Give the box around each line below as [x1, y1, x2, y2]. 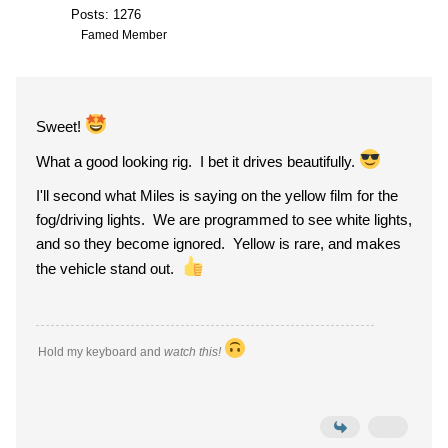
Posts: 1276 [71, 7, 141, 22]
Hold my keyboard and [38, 345, 164, 359]
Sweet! [36, 118, 85, 135]
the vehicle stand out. [36, 260, 182, 277]
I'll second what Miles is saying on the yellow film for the [36, 187, 398, 204]
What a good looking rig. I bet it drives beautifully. [36, 153, 359, 170]
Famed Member [81, 28, 167, 42]
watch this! [164, 345, 224, 359]
